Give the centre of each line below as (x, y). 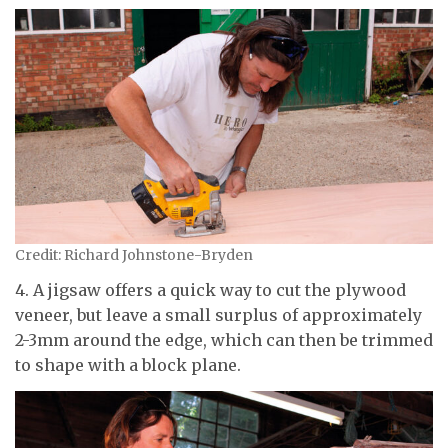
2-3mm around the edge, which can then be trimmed (224, 340)
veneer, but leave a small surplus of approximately (218, 315)
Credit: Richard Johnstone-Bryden (134, 254)
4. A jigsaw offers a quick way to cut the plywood (210, 290)
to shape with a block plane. (128, 365)
